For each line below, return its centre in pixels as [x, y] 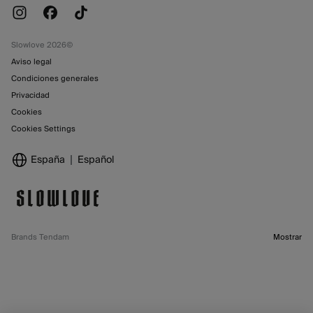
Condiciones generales [55, 78]
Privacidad [30, 95]
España [48, 160]
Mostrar [287, 237]
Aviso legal [31, 61]
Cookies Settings [43, 129]
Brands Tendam [40, 237]
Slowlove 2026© [42, 45]
